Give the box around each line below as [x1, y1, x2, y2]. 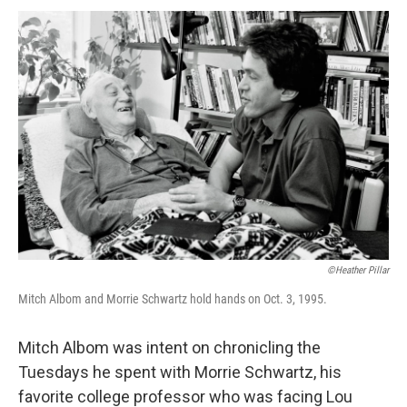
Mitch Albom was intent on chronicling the [18, 337, 321, 357]
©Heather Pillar [327, 263, 389, 276]
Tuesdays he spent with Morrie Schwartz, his [18, 362, 342, 382]
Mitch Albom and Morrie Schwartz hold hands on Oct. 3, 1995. [18, 291, 327, 306]
